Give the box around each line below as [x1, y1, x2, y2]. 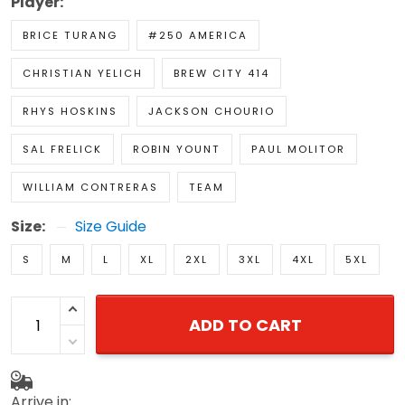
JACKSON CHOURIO [148, 104, 275, 119]
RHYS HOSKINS [23, 104, 118, 119]
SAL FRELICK [23, 142, 102, 157]
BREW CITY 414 [174, 66, 269, 81]
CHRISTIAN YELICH [23, 66, 143, 81]
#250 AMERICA [148, 28, 248, 43]
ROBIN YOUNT [133, 142, 221, 157]
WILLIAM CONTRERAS [23, 180, 158, 195]
